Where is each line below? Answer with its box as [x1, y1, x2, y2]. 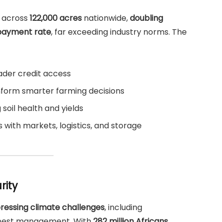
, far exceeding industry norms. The [51, 26, 187, 38]
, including [105, 202, 142, 214]
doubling [130, 12, 163, 24]
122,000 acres [30, 12, 82, 24]
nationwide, [82, 12, 130, 24]
